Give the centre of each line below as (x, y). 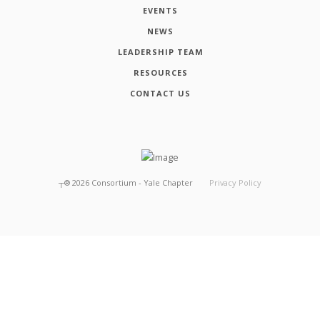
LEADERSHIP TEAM (160, 51)
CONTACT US (160, 93)
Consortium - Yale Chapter (142, 182)
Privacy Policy (236, 182)
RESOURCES (160, 72)
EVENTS (160, 10)
